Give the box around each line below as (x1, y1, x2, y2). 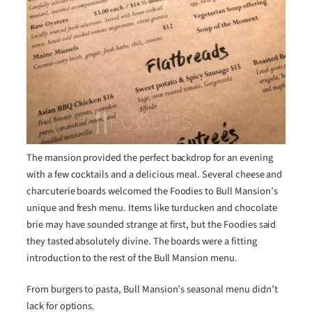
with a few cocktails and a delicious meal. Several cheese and (26, 167, 283, 182)
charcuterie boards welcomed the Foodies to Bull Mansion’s (26, 184, 278, 199)
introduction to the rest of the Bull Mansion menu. (26, 251, 237, 266)
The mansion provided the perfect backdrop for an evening (26, 150, 273, 166)
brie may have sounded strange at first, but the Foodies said (26, 217, 276, 233)
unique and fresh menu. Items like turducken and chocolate (26, 201, 277, 216)
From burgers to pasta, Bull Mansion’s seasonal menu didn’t (26, 281, 278, 297)
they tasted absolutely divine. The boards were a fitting (26, 234, 257, 249)
